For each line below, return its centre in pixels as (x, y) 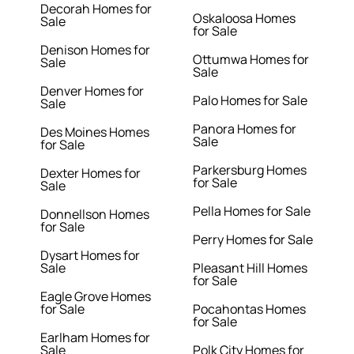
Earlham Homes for (96, 338)
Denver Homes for (92, 91)
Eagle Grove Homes (96, 297)
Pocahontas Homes (249, 309)
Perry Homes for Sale (253, 240)
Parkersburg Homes (250, 170)
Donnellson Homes (95, 215)
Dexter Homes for (91, 173)
